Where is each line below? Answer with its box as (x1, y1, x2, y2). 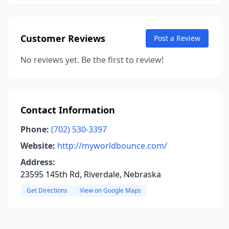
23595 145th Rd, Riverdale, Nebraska (20, 169, 161, 180)
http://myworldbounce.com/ (57, 140, 167, 151)
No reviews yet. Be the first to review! (20, 54, 164, 65)
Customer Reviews (20, 32, 105, 44)
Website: (20, 140, 55, 151)
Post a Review (154, 33, 200, 43)
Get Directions (27, 186, 67, 195)
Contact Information (20, 104, 115, 116)
